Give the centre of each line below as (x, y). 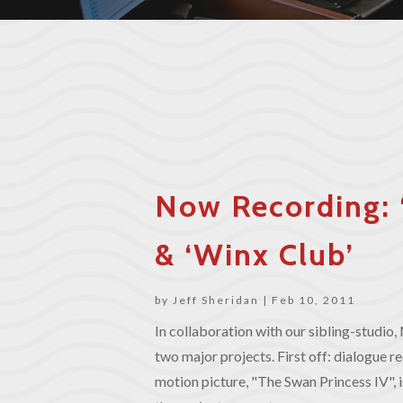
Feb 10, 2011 (313, 300)
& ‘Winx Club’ (255, 255)
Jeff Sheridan (216, 300)
